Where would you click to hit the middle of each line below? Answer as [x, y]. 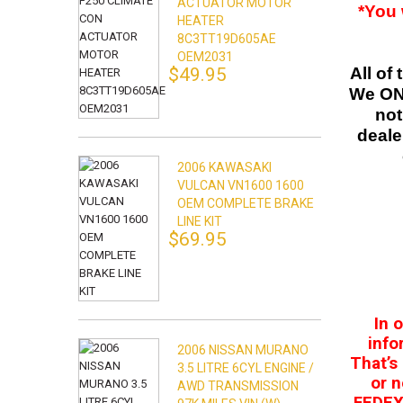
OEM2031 [205, 57]
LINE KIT [200, 221]
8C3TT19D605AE [227, 39]
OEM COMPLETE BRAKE [246, 203]
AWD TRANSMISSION [238, 386]
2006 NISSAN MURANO [243, 350]
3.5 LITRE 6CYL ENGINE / [246, 368]
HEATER [201, 21]
